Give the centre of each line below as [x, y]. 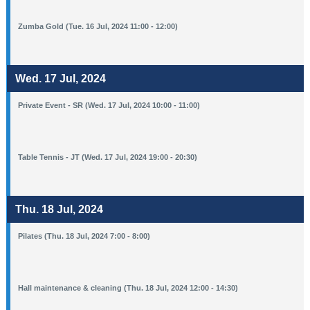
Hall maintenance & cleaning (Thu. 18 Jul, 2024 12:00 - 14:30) [128, 288]
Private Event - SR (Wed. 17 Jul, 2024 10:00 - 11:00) [109, 105]
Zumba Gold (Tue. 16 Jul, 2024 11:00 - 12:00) [98, 26]
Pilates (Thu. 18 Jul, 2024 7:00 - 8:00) [84, 236]
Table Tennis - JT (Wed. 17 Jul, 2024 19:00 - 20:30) [108, 157]
